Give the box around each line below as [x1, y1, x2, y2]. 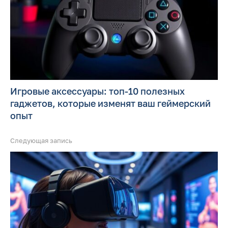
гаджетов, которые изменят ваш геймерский [10, 98, 211, 109]
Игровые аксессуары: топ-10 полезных [10, 85, 185, 97]
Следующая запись [10, 136, 72, 145]
